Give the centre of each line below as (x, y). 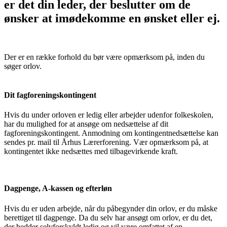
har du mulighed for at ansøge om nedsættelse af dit (86, 124)
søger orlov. (23, 66)
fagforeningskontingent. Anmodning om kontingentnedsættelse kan (111, 133)
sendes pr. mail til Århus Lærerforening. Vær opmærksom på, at (106, 142)
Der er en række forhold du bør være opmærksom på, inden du (104, 57)
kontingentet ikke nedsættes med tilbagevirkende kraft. (92, 152)
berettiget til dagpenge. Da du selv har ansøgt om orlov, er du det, (108, 217)
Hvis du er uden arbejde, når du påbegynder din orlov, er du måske (111, 208)
